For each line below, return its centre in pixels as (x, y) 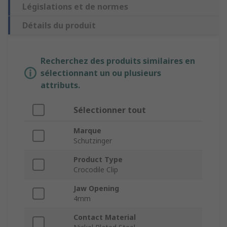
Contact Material (105, 217)
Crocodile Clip (96, 170)
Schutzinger (93, 141)
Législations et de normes (75, 7)
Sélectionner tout (110, 110)
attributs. (60, 85)
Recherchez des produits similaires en (118, 61)
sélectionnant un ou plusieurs (101, 73)
